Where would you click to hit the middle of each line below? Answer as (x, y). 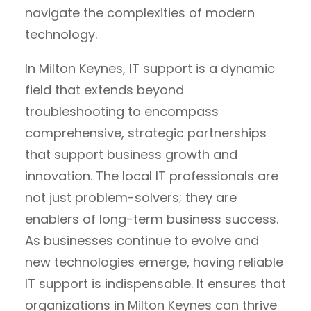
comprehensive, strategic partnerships (146, 133)
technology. (61, 34)
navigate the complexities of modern (140, 12)
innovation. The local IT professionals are (152, 176)
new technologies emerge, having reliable (154, 262)
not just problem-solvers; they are (131, 197)
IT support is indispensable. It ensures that (155, 283)
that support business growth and (131, 154)
